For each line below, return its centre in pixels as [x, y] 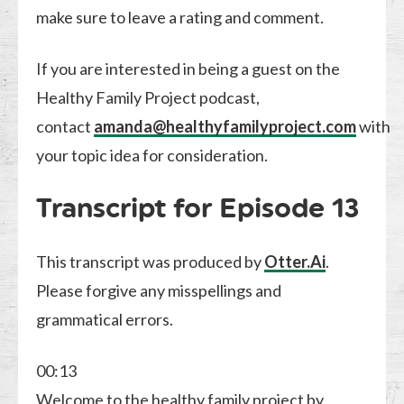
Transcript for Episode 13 [198, 207]
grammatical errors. [105, 319]
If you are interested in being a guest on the [188, 68]
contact [65, 126]
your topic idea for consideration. [152, 155]
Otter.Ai [295, 261]
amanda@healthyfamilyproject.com [225, 126]
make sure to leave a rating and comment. [180, 17]
